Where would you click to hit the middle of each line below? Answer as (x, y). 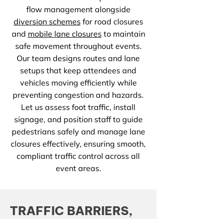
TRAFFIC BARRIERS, (71, 211)
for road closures (112, 22)
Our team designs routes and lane (78, 58)
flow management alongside (78, 9)
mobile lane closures (65, 34)
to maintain (123, 34)
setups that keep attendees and (78, 70)
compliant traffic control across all (78, 156)
